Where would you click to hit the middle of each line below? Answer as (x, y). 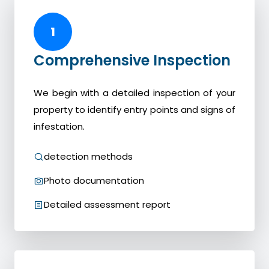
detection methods (88, 157)
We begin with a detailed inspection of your (134, 93)
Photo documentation (94, 181)
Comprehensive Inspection (132, 61)
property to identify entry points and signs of (134, 110)
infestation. (59, 127)
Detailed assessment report (107, 205)
